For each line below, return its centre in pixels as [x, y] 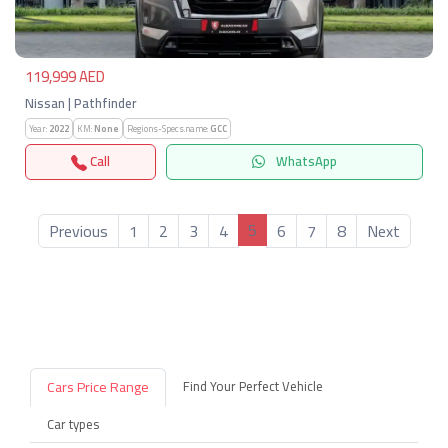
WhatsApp [305, 161]
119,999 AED [65, 76]
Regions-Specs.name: [168, 128]
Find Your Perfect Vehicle [253, 385]
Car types [73, 423]
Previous [78, 230]
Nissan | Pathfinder [80, 103]
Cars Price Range [98, 386]
